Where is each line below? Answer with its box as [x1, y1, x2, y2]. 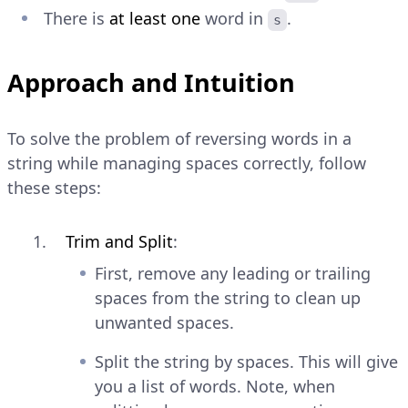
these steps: [7, 177, 101, 199]
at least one [109, 7, 200, 30]
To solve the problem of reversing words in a [7, 127, 352, 150]
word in [200, 7, 268, 30]
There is [44, 7, 109, 30]
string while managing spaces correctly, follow [7, 152, 366, 175]
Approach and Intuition [7, 66, 295, 100]
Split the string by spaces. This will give [95, 351, 398, 373]
